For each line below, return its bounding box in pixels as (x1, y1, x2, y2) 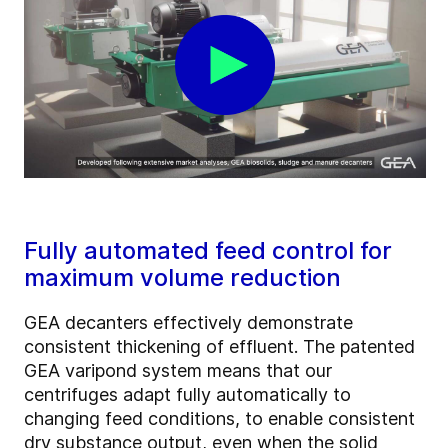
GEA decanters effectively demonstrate (24, 312, 353, 334)
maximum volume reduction (24, 263, 341, 293)
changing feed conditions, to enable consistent (24, 408, 415, 430)
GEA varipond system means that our (24, 360, 332, 382)
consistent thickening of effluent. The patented (24, 336, 415, 358)
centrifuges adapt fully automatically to (24, 384, 351, 406)
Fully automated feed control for (24, 236, 392, 266)
